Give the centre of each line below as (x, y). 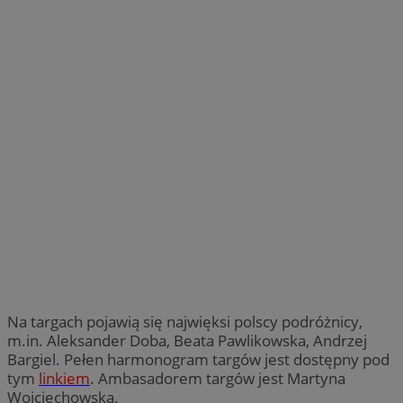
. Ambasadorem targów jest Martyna (218, 378)
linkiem (64, 378)
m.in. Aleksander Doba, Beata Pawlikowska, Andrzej (187, 340)
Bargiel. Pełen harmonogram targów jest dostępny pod (198, 359)
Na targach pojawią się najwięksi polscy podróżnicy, (185, 321)
